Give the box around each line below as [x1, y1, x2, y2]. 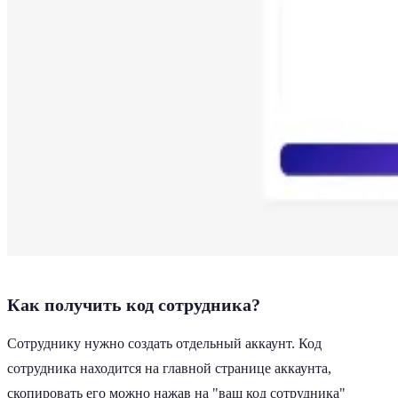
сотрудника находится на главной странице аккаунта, [7, 360, 331, 376]
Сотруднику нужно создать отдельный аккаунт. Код [7, 335, 322, 351]
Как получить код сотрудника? [7, 294, 260, 314]
